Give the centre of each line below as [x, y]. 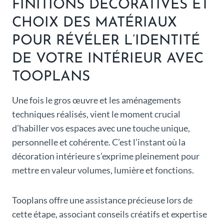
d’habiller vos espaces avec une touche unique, [101, 128]
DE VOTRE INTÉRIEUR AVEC [108, 59]
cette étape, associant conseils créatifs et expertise [109, 214]
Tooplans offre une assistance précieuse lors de [102, 200]
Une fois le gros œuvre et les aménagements [96, 100]
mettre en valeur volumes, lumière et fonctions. [103, 170]
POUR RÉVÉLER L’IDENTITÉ [106, 41]
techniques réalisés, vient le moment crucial [96, 114]
